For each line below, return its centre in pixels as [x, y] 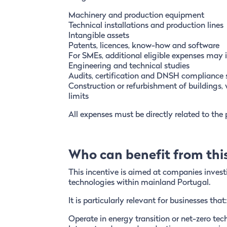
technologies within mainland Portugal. [139, 183]
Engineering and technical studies [129, 67]
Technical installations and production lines [146, 26]
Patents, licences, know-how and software [144, 46]
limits [78, 97]
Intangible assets [99, 36]
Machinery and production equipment [136, 16]
